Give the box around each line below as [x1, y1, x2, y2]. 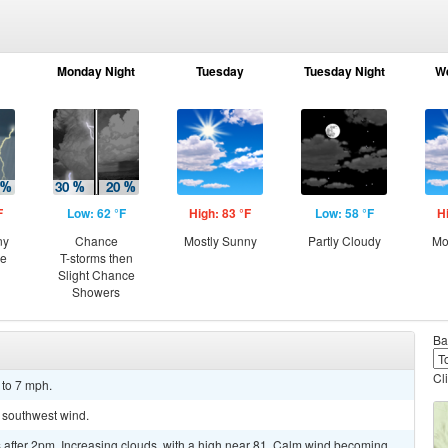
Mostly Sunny [183, 232, 257, 249]
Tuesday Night [303, 62, 385, 80]
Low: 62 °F [66, 204, 126, 222]
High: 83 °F [189, 204, 251, 222]
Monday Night [57, 62, 135, 80]
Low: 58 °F [314, 204, 374, 222]
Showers [72, 283, 120, 300]
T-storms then [59, 249, 133, 266]
